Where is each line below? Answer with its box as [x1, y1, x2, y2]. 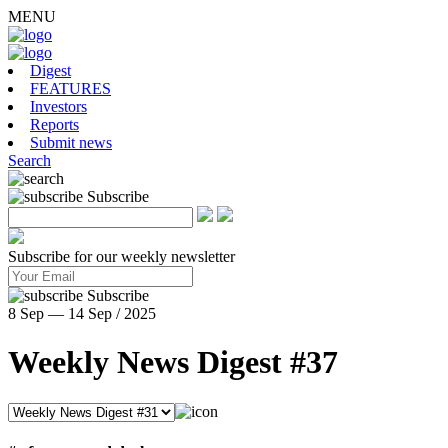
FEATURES [30, 80, 111, 97]
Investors [30, 98, 87, 115]
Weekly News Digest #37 [8, 344, 338, 381]
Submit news [30, 134, 112, 151]
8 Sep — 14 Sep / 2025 [8, 305, 156, 322]
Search [8, 152, 51, 169]
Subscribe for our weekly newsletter [8, 248, 235, 265]
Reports [30, 116, 79, 133]
